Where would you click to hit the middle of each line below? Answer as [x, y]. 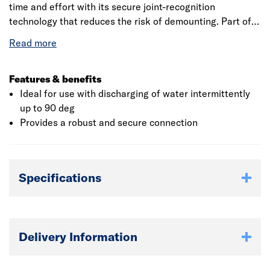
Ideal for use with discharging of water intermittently [135, 93]
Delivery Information [78, 237]
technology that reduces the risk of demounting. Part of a [134, 21]
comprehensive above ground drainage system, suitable [130, 36]
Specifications [60, 177]
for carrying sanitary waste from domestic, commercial [128, 50]
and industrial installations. [68, 64]
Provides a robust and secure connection [108, 122]
